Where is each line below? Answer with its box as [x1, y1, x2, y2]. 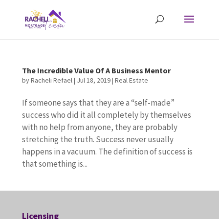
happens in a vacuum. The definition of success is [22, 146, 193, 157]
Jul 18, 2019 [76, 76, 110, 85]
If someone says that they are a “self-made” [22, 97, 175, 108]
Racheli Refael [30, 76, 72, 85]
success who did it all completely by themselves [22, 109, 191, 120]
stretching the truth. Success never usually [22, 134, 174, 145]
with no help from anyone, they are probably [22, 122, 177, 132]
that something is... [22, 158, 88, 169]
